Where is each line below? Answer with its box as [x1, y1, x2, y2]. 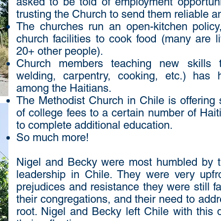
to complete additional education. [16, 119, 173, 131]
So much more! [16, 131, 89, 144]
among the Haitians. [16, 82, 111, 94]
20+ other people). [16, 45, 103, 57]
